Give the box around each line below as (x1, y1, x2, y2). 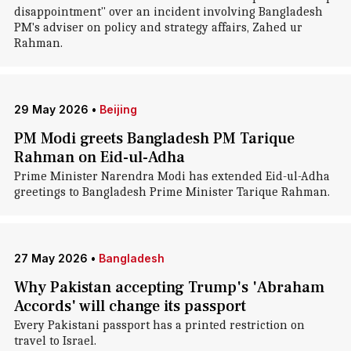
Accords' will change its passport (13, 296, 246, 317)
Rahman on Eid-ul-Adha (13, 147, 185, 168)
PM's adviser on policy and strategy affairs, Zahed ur (13, 20, 302, 34)
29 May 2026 (13, 103, 89, 116)
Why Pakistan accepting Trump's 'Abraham (13, 277, 324, 298)
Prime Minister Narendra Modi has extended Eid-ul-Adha (13, 169, 330, 183)
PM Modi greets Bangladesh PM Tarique (13, 128, 295, 149)
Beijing (99, 103, 137, 116)
